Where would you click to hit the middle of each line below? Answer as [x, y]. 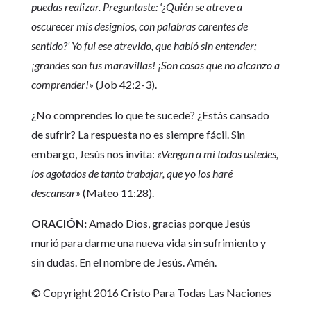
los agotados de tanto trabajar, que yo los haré [132, 173]
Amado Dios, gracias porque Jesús [168, 223]
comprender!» [62, 84]
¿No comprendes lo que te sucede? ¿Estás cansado [150, 115]
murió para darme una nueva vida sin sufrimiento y [148, 243]
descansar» [56, 193]
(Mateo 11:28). [117, 193]
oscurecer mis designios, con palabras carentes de [139, 26]
